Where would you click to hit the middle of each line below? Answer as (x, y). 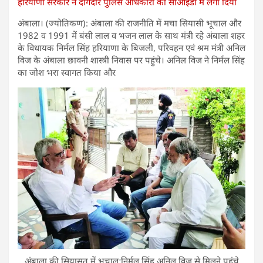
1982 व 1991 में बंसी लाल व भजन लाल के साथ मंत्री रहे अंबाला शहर (131, 35)
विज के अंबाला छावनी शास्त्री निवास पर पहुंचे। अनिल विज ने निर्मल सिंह (131, 60)
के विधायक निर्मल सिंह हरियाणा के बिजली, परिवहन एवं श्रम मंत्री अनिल (131, 47)
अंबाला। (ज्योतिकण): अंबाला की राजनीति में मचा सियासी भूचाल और (129, 23)
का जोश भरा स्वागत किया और (67, 72)
